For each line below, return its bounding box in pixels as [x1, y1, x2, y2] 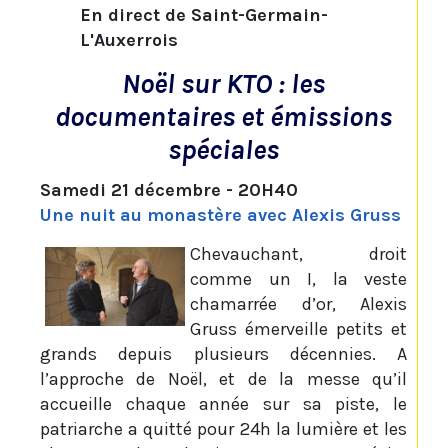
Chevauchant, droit [190, 243, 407, 266]
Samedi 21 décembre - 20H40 [40, 179, 298, 202]
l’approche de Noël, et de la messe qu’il [40, 368, 407, 391]
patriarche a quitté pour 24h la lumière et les [40, 418, 407, 441]
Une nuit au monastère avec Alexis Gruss [40, 204, 401, 227]
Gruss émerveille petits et [190, 318, 407, 341]
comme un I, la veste [190, 268, 407, 291]
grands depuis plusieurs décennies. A [40, 343, 407, 366]
